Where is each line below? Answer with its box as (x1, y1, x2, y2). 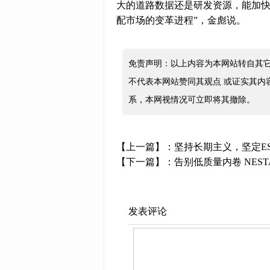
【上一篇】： (116, 142, 174, 152)
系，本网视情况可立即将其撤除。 (128, 95, 255, 104)
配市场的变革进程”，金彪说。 (116, 15, 246, 25)
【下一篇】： (116, 157, 174, 167)
